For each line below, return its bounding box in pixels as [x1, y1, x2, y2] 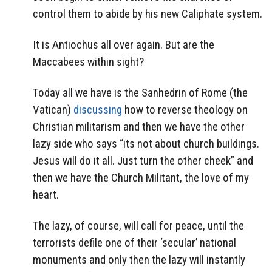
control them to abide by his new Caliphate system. [33, 7, 262, 21]
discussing [73, 103, 122, 117]
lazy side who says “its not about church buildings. [33, 137, 259, 151]
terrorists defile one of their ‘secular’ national [33, 235, 236, 250]
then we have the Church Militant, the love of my [33, 171, 249, 185]
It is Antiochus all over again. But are [33, 38, 197, 52]
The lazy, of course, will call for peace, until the [33, 218, 244, 233]
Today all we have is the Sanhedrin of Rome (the [33, 86, 248, 100]
